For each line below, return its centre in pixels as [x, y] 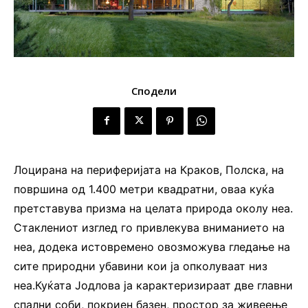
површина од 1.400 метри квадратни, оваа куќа [144, 189]
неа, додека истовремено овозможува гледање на [152, 246]
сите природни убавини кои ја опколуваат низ [141, 266]
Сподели [154, 90]
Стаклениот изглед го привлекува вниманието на [149, 227]
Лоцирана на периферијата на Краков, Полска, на [149, 169]
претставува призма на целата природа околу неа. [153, 208]
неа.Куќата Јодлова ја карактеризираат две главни [153, 285]
